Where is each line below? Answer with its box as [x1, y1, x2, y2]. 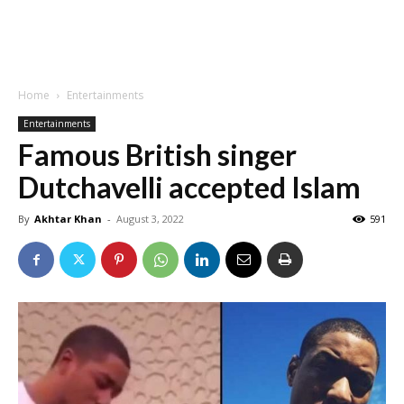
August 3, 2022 [116, 212, 184, 225]
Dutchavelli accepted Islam [18, 170, 361, 205]
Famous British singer [18, 137, 297, 172]
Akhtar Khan [34, 212, 102, 225]
